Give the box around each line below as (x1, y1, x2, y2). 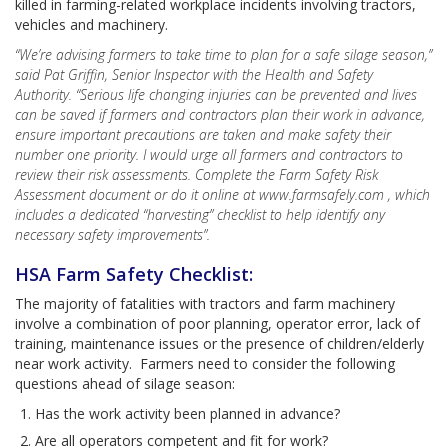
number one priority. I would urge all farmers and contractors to (15, 145, 403, 164)
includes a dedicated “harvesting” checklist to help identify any (15, 205, 385, 224)
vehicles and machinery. (15, 15, 168, 34)
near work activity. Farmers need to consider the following (15, 354, 395, 373)
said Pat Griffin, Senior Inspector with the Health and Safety (15, 65, 373, 84)
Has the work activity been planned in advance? (35, 404, 340, 423)
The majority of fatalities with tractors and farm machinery (15, 294, 395, 313)
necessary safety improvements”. (15, 225, 210, 244)
